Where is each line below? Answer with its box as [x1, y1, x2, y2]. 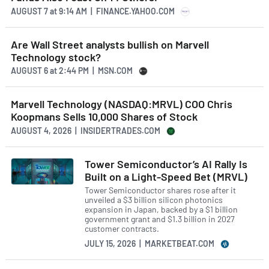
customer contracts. [85, 223, 159, 234]
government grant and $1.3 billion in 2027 [85, 214, 235, 225]
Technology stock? [11, 50, 101, 64]
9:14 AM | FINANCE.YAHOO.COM [57, 5, 175, 16]
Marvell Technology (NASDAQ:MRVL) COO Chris [11, 97, 232, 111]
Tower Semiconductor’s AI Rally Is [85, 157, 247, 171]
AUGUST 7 [11, 5, 50, 16]
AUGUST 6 [11, 65, 50, 76]
